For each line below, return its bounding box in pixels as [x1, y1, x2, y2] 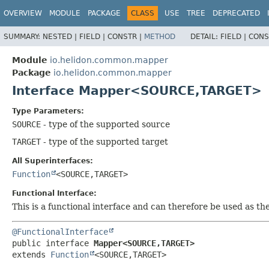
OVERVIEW [4, 9, 42, 17]
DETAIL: [190, 32, 220, 41]
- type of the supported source [41, 119, 170, 129]
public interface [12, 238, 94, 248]
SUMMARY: [4, 32, 43, 41]
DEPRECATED [213, 9, 260, 17]
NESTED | [43, 32, 79, 41]
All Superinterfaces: [12, 156, 93, 165]
